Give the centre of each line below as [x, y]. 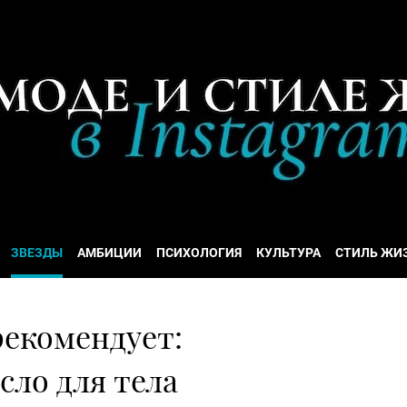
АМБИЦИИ [109, 253]
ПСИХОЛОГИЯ [199, 253]
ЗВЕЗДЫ [37, 253]
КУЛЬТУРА [288, 253]
